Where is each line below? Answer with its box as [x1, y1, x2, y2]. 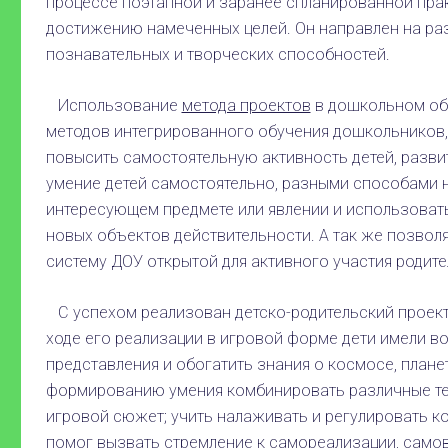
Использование [45, 96, 182, 116]
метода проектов [181, 96, 311, 116]
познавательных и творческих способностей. [45, 45, 390, 65]
